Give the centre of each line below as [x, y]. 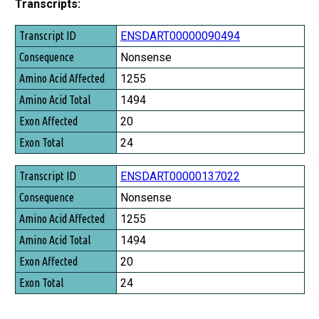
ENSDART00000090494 [180, 36]
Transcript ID [46, 34]
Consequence [45, 54]
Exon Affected [47, 114]
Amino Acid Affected [61, 74]
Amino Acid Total [53, 94]
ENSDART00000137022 [180, 176]
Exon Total [40, 134]
